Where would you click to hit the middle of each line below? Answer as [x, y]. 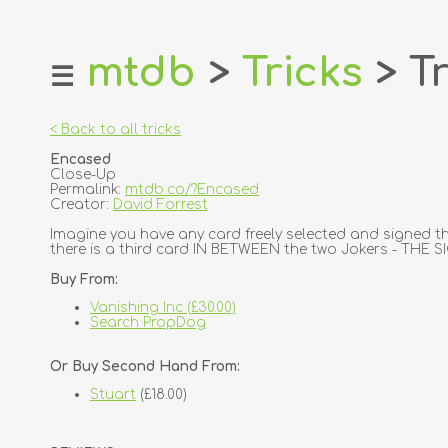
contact [60, 322]
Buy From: [84, 279]
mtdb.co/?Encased [192, 189]
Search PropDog [148, 323]
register [59, 168]
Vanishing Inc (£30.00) [163, 308]
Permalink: [87, 189]
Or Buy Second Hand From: [145, 366]
